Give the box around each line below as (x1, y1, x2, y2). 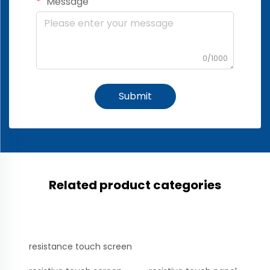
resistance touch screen (29, 240, 132, 253)
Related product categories (49, 177, 221, 194)
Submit (118, 89, 152, 104)
